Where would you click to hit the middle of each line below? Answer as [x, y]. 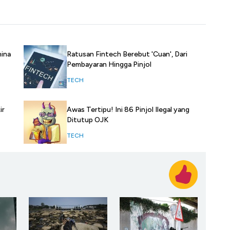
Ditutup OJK [88, 120]
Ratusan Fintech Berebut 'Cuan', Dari [127, 54]
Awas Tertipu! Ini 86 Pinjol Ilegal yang [128, 110]
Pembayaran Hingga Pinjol [109, 65]
